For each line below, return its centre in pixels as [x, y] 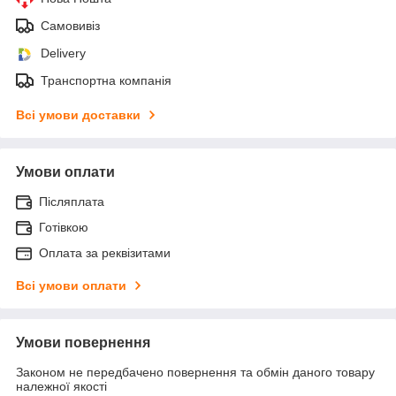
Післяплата [72, 201]
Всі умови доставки [78, 114]
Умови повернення [83, 342]
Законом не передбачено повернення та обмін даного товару [195, 372]
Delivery [63, 53]
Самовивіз [70, 25]
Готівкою [64, 227]
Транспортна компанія [106, 80]
